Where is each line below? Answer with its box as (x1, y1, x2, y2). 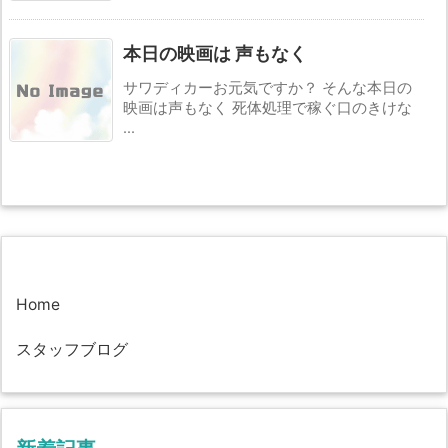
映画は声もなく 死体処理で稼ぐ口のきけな (123, 99, 412, 118)
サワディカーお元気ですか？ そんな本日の (123, 79, 412, 98)
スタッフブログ (16, 340, 128, 360)
